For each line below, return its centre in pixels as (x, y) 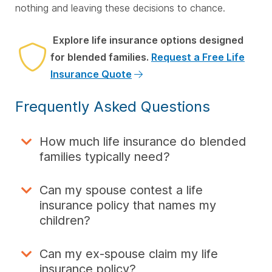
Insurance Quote (91, 74)
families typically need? (105, 157)
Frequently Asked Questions (113, 107)
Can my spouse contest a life (121, 190)
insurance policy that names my (128, 206)
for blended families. (101, 57)
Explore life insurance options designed (147, 40)
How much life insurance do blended (143, 142)
